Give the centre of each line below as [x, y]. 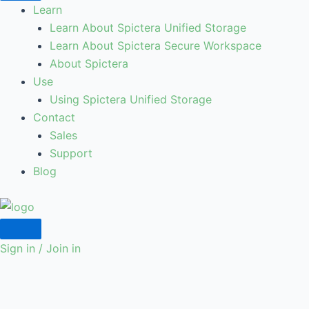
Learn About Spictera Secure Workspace [156, 46]
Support [71, 153]
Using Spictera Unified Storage [131, 99]
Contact [54, 117]
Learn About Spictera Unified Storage [148, 28]
